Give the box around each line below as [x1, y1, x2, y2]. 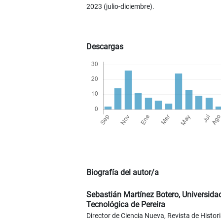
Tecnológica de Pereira [86, 200, 165, 210]
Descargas [86, 42, 123, 52]
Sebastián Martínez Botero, [86, 190, 182, 200]
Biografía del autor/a [86, 168, 159, 178]
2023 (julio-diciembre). [86, 2, 154, 11]
